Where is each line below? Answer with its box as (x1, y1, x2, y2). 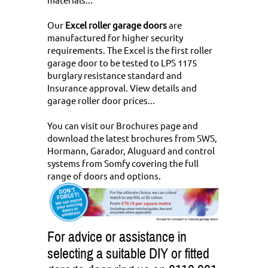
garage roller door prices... (47, 95, 155, 106)
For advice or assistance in (47, 229, 187, 245)
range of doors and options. (47, 170, 161, 182)
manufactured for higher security (47, 32, 183, 44)
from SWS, (175, 132, 217, 144)
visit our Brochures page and (81, 120, 198, 132)
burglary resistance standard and (47, 69, 182, 81)
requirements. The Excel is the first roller (47, 44, 212, 56)
